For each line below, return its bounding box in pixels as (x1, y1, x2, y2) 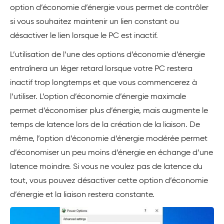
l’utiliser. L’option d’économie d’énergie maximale (10, 92, 186, 101)
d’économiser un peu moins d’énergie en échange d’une (10, 148, 213, 157)
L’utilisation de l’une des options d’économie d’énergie (10, 50, 205, 59)
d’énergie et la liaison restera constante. (10, 190, 154, 199)
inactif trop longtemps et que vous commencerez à (10, 78, 197, 87)
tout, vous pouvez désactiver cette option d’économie (10, 176, 208, 185)
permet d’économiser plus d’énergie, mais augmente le (10, 106, 208, 115)
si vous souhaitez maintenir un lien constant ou (10, 17, 179, 26)
